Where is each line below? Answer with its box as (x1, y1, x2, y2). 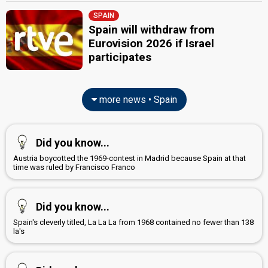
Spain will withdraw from (89, 23, 215, 36)
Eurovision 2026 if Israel (89, 36, 215, 50)
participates (89, 50, 152, 64)
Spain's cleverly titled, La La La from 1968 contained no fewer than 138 (13, 217, 254, 227)
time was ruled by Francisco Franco (13, 162, 135, 172)
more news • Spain (96, 93, 177, 105)
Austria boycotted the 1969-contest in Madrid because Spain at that (13, 153, 246, 163)
